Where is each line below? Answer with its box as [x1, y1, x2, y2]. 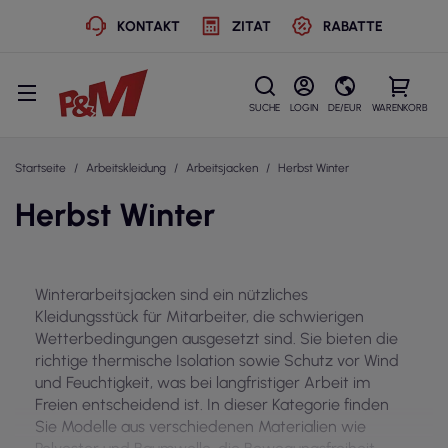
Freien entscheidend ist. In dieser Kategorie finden [35, 395, 389, 414]
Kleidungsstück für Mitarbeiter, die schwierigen [35, 307, 364, 326]
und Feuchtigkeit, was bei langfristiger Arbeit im [35, 373, 370, 392]
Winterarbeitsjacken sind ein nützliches [35, 285, 308, 304]
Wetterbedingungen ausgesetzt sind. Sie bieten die [35, 329, 398, 348]
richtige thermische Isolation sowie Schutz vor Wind [35, 351, 399, 370]
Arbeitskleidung [86, 161, 166, 175]
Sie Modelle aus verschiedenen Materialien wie [35, 417, 366, 436]
